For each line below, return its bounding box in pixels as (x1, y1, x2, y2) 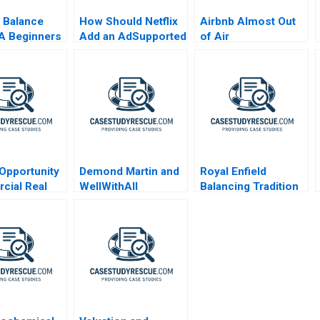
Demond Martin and (79, 164, 180, 178)
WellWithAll (79, 179, 139, 193)
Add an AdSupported (79, 29, 187, 43)
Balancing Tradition (200, 179, 299, 193)
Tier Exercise (79, 44, 149, 58)
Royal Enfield (200, 164, 267, 178)
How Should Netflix (79, 14, 179, 28)
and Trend (200, 194, 252, 208)
